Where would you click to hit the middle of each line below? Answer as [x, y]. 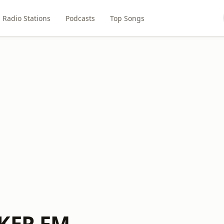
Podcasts [80, 18]
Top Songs [127, 18]
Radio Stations [26, 18]
